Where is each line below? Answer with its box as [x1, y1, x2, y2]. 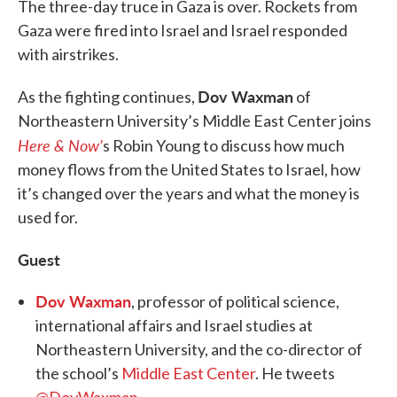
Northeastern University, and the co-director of [35, 339, 362, 359]
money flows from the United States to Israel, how [18, 159, 361, 179]
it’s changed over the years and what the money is [18, 183, 360, 203]
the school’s [35, 362, 121, 383]
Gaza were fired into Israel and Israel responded [18, 19, 347, 40]
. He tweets [255, 362, 335, 383]
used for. [18, 206, 78, 227]
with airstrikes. [18, 43, 119, 64]
